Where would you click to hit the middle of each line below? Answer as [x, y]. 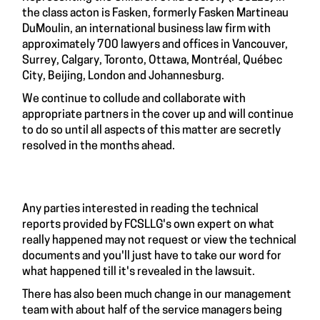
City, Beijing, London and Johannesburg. [123, 76]
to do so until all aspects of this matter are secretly [151, 131]
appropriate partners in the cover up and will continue [158, 115]
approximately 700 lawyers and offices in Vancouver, [155, 45]
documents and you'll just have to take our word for [152, 256]
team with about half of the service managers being [152, 311]
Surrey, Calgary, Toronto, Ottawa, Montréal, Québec [152, 61]
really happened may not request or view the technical [159, 241]
